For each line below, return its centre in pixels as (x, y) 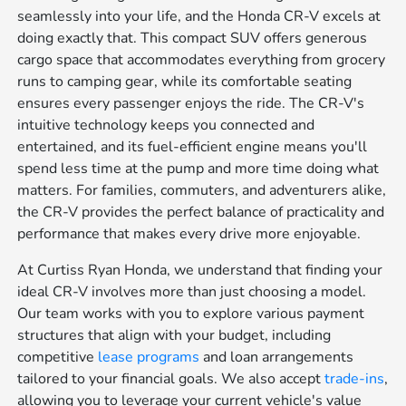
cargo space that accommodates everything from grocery (202, 59)
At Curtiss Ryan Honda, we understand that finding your (200, 270)
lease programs (149, 357)
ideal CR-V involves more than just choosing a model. (192, 291)
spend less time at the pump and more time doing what (198, 168)
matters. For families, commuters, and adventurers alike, (202, 190)
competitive (58, 357)
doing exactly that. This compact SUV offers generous (193, 38)
